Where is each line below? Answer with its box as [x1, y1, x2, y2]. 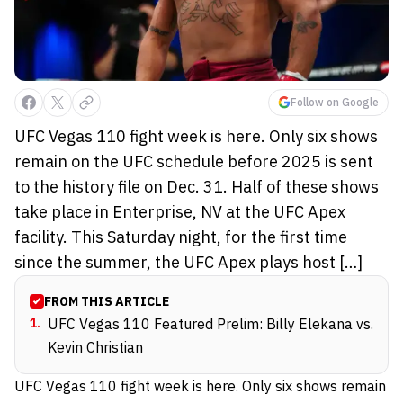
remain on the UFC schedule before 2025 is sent [14, 150, 373, 172]
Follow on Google [291, 94, 379, 109]
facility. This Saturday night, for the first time [14, 226, 347, 247]
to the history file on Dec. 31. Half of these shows [14, 175, 379, 197]
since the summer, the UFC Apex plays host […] [14, 251, 363, 273]
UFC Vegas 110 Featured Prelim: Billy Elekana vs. [48, 314, 373, 333]
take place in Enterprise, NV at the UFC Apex [14, 201, 345, 222]
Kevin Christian [48, 337, 143, 356]
